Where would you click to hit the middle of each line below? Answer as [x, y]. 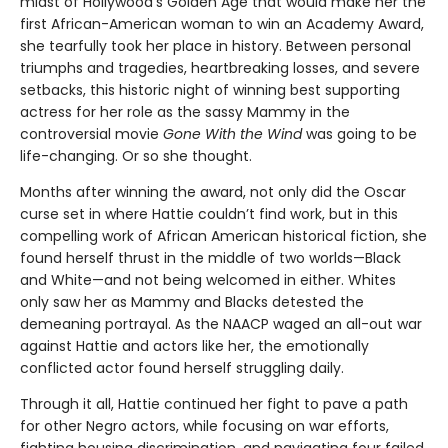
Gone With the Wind [232, 134]
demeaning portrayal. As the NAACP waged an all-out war [221, 324]
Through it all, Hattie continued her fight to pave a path [214, 404]
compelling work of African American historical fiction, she [223, 236]
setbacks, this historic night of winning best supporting [210, 90]
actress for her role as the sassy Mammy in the [185, 112]
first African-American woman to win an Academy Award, [222, 24]
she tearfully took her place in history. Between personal [215, 46]
